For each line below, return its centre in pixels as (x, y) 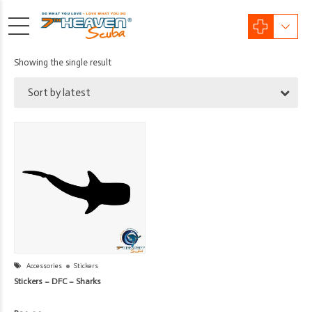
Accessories (44, 266)
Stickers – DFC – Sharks (57, 281)
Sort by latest (59, 92)
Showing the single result (63, 62)
